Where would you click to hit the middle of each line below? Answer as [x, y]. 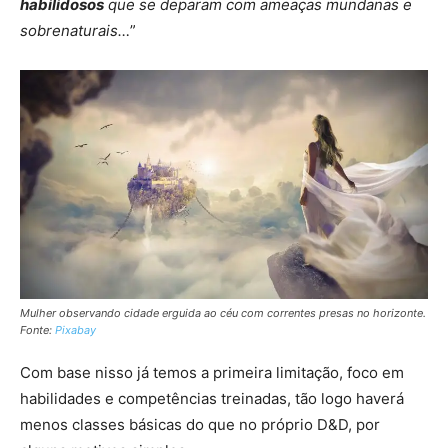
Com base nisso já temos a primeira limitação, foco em [212, 373]
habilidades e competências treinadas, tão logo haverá [212, 399]
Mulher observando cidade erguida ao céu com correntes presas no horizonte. [223, 313]
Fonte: [37, 330]
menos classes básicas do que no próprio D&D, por [200, 425]
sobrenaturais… [75, 30]
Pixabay [75, 330]
